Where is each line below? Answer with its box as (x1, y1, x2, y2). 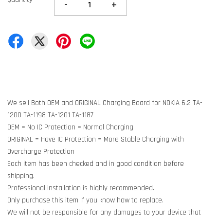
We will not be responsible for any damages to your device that (7, 208, 201, 217)
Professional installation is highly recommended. (7, 183, 154, 193)
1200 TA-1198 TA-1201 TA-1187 (7, 110, 93, 120)
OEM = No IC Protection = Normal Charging (7, 123, 133, 132)
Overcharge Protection (7, 147, 74, 156)
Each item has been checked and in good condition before (7, 159, 184, 168)
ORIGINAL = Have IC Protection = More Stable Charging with (7, 135, 184, 144)
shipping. (7, 171, 35, 181)
